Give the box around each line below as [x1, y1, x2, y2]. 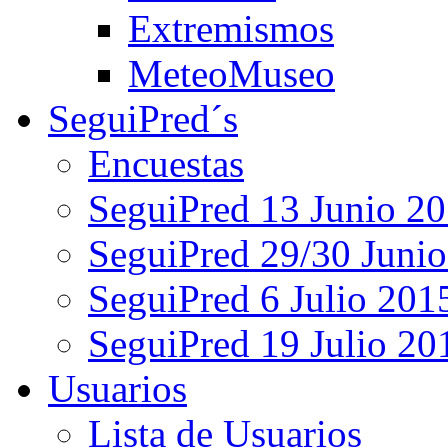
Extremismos [128, 7, 334, 50]
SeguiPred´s [48, 97, 238, 140]
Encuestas [88, 142, 244, 185]
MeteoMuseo [128, 52, 335, 95]
